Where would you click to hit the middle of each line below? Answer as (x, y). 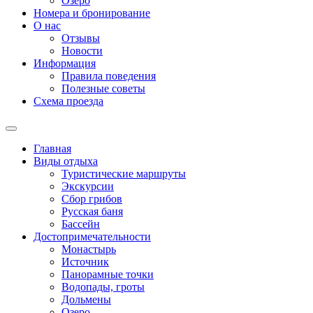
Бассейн (81, 224)
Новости (82, 51)
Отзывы (81, 38)
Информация (65, 63)
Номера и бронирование (92, 13)
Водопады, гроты (103, 287)
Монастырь (89, 249)
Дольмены (86, 299)
